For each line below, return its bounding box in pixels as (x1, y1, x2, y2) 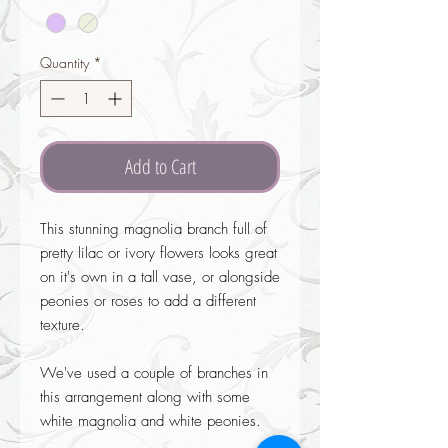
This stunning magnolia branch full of (40, 218, 267, 239)
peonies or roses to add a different (40, 290, 256, 311)
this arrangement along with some (40, 386, 250, 407)
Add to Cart (124, 152, 196, 180)
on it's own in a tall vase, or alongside (40, 266, 280, 287)
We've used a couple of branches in (40, 362, 268, 383)
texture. (40, 314, 85, 335)
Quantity (40, 52, 89, 72)
